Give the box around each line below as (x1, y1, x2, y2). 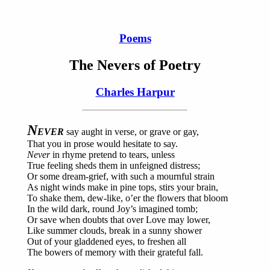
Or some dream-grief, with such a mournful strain (27, 171, 215, 182)
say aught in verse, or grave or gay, (64, 127, 199, 137)
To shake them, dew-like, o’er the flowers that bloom (27, 193, 228, 204)
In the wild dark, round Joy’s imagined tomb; (27, 204, 198, 215)
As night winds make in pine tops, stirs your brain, (27, 182, 218, 193)
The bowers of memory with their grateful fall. (27, 247, 203, 258)
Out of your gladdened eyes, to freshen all (27, 236, 186, 247)
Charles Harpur (95, 85, 175, 98)
